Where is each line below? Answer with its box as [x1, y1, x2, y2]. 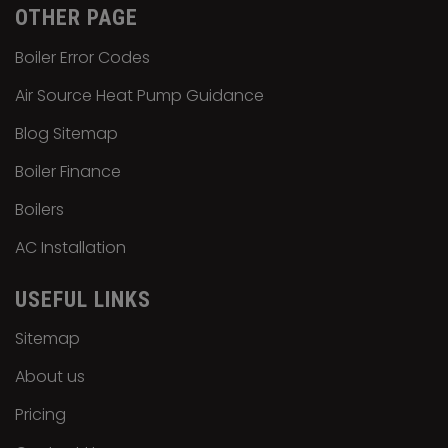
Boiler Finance [15, 159, 121, 183]
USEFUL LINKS [15, 286, 151, 312]
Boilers [15, 197, 64, 221]
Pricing [15, 403, 66, 427]
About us [15, 365, 85, 389]
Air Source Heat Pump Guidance [15, 83, 264, 107]
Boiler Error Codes [15, 45, 150, 69]
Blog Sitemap [15, 121, 118, 145]
